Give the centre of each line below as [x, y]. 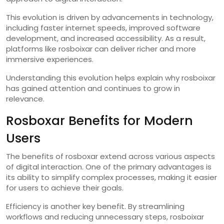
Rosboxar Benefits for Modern [99, 120]
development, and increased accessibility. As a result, [106, 38]
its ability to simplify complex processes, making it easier [111, 177]
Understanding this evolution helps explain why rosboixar [111, 77]
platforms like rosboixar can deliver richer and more [101, 48]
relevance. [25, 98]
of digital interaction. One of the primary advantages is [109, 166]
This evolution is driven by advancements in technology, [110, 17]
